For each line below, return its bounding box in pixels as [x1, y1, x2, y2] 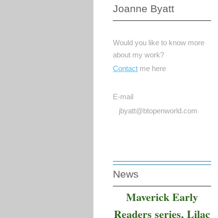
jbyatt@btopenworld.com [113, 106, 198, 115]
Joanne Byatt [113, 3, 174, 15]
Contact [113, 64, 138, 73]
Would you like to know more [113, 38, 204, 47]
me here [138, 64, 168, 73]
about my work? [113, 50, 164, 59]
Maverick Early [126, 188, 199, 205]
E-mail [113, 92, 133, 101]
